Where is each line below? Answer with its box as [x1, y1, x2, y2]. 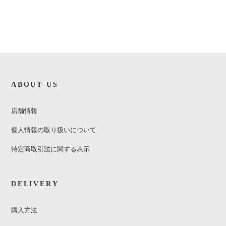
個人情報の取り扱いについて [11, 126, 96, 134]
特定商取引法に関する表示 [11, 145, 90, 153]
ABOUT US [11, 80, 59, 88]
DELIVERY [11, 180, 59, 188]
